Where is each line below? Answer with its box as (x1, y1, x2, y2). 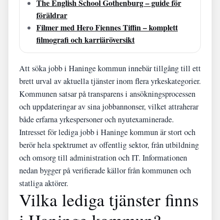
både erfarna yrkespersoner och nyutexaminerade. (19, 114, 174, 125)
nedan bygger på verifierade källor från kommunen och (19, 165, 191, 176)
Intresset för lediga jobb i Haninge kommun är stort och (19, 127, 195, 137)
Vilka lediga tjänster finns (19, 188, 199, 211)
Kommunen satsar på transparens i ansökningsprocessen (19, 88, 195, 99)
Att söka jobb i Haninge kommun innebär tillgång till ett (19, 63, 201, 74)
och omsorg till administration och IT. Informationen (19, 152, 187, 163)
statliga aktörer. (19, 178, 68, 189)
